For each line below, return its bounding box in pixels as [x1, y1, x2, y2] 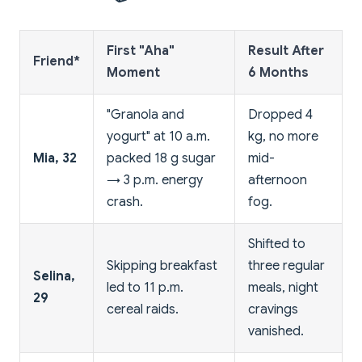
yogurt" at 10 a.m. [107, 128, 210, 145]
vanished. [248, 322, 304, 339]
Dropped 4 [248, 106, 313, 123]
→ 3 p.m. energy [107, 171, 203, 188]
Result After [248, 42, 324, 59]
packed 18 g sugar [107, 149, 216, 166]
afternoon [248, 171, 307, 188]
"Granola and [107, 106, 184, 123]
